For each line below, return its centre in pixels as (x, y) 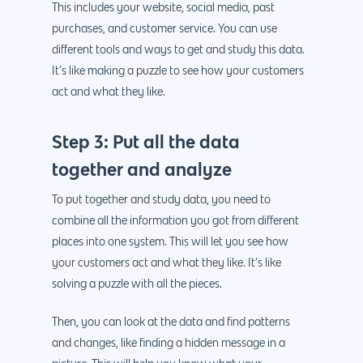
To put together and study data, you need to (161, 201)
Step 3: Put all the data (146, 142)
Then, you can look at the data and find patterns (171, 323)
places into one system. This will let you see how (170, 243)
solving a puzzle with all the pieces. (137, 285)
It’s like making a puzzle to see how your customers (178, 72)
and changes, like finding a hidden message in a (169, 344)
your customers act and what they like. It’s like (167, 264)
